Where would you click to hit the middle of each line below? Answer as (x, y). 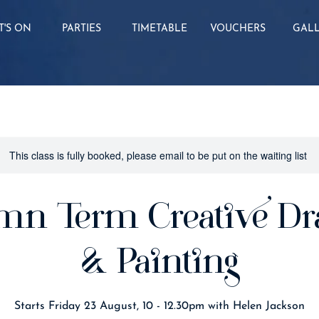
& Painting (159, 264)
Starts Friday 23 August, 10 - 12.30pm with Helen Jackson (159, 306)
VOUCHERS (238, 29)
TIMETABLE (159, 29)
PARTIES (81, 29)
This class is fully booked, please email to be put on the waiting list (158, 155)
